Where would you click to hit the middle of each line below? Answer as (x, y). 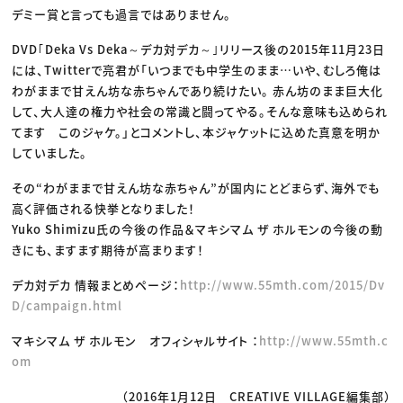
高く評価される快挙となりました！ (104, 209)
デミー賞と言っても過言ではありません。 (122, 14)
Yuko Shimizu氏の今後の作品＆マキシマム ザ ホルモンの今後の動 (198, 229)
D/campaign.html (67, 306)
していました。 (50, 153)
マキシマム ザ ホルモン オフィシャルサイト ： (136, 341)
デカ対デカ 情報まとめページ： (96, 285)
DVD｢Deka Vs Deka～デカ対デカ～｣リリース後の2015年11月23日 (199, 49)
